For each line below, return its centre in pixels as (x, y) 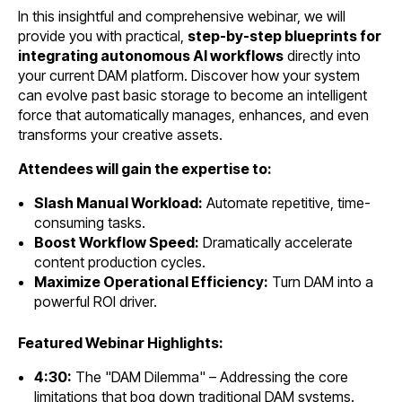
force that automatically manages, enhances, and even (193, 114)
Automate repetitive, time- (286, 202)
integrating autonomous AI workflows (151, 55)
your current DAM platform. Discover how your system (189, 75)
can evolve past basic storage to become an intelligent (192, 95)
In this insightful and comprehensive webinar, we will (182, 16)
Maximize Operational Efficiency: (151, 281)
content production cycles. (119, 262)
